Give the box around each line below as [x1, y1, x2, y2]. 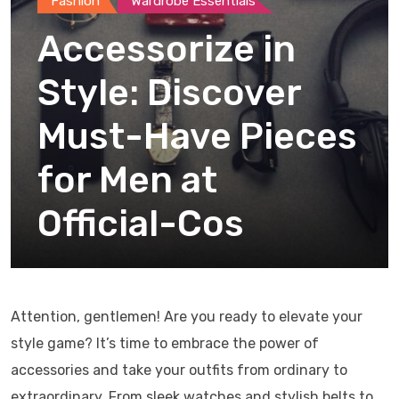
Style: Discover [37, 71, 302, 114]
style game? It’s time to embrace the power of [11, 335, 319, 352]
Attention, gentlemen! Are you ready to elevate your [11, 308, 362, 325]
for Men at [37, 159, 217, 201]
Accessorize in [37, 28, 296, 70]
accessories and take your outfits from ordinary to [11, 362, 347, 379]
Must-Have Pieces [37, 115, 357, 158]
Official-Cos [37, 202, 244, 245]
